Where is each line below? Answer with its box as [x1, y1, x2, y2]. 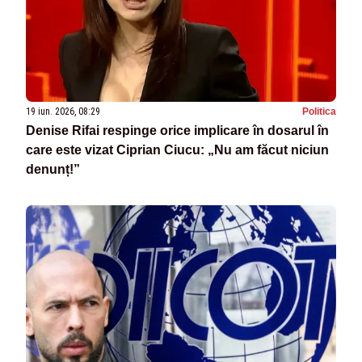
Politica [302, 106, 336, 118]
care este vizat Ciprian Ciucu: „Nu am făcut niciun [26, 143, 329, 158]
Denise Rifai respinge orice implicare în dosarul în [26, 124, 329, 138]
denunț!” [26, 162, 80, 177]
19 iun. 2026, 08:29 [26, 106, 100, 118]
